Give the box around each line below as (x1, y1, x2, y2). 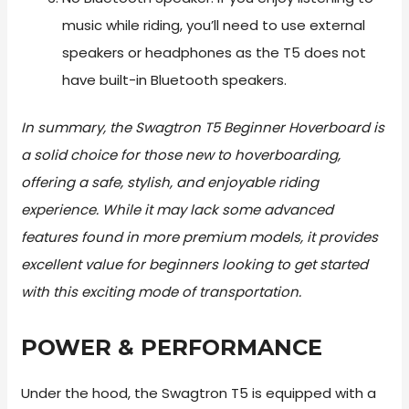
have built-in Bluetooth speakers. (62, 69, 288, 89)
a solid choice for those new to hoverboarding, (21, 145, 341, 165)
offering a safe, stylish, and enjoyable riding (21, 173, 320, 193)
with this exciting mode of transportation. (21, 282, 302, 302)
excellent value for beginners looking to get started (21, 255, 369, 275)
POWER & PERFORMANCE (21, 334, 323, 362)
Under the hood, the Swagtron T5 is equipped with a (21, 383, 377, 404)
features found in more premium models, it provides (21, 227, 379, 247)
